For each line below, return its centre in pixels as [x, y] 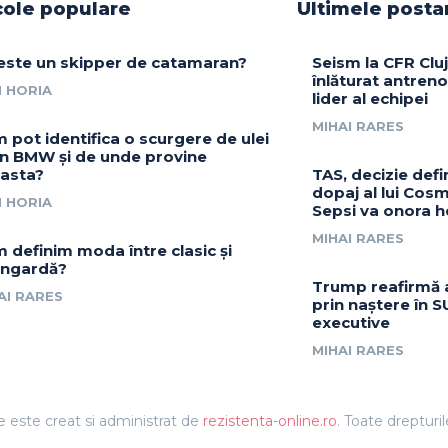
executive [351, 323]
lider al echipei [370, 99]
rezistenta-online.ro [269, 421]
